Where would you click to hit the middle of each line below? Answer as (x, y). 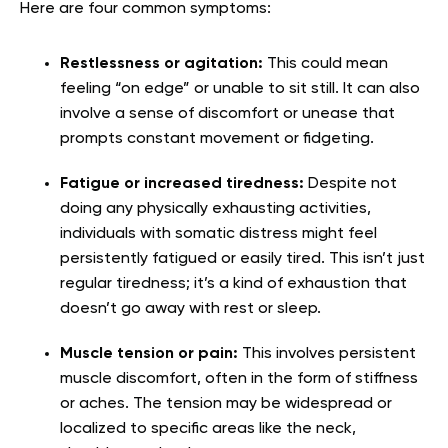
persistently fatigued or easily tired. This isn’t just (242, 258)
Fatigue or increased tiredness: (184, 183)
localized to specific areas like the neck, (208, 428)
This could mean (327, 63)
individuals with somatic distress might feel (218, 233)
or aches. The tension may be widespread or (226, 403)
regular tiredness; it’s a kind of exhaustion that (233, 283)
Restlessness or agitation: (163, 63)
